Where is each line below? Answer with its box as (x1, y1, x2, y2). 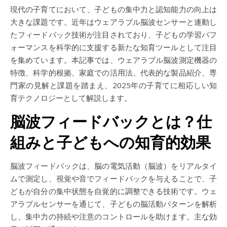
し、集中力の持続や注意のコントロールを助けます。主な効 (10, 211, 217, 222)
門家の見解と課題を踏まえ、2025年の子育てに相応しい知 (10, 80, 217, 91)
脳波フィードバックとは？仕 (10, 112, 212, 132)
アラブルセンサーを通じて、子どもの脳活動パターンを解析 (10, 199, 217, 209)
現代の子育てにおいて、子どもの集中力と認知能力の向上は (10, 4, 18, 15)
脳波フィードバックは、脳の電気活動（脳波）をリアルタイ (10, 161, 217, 171)
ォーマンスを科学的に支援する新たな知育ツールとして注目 (10, 42, 217, 53)
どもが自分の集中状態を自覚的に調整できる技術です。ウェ (10, 186, 217, 197)
